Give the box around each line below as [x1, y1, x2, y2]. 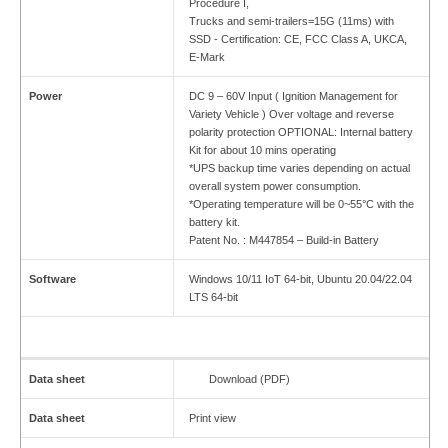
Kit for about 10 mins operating [188, 144, 336, 157]
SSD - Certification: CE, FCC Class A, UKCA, [188, 33, 407, 46]
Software [28, 273, 76, 286]
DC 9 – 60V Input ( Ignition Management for [188, 90, 398, 103]
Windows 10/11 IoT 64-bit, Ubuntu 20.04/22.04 [188, 273, 412, 286]
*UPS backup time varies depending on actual [188, 162, 410, 175]
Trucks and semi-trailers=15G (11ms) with [188, 15, 394, 28]
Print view [188, 412, 236, 425]
